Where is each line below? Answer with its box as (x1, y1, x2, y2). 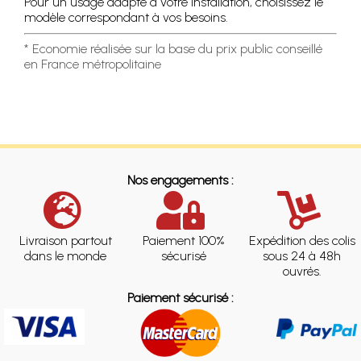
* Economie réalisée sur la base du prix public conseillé (24, 40, 322, 56)
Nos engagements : (127, 172, 234, 188)
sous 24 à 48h (263, 247, 342, 263)
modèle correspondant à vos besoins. (24, 9, 228, 25)
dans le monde (24, 247, 107, 263)
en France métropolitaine (24, 56, 161, 72)
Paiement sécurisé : (127, 289, 234, 305)
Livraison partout (19, 232, 112, 248)
